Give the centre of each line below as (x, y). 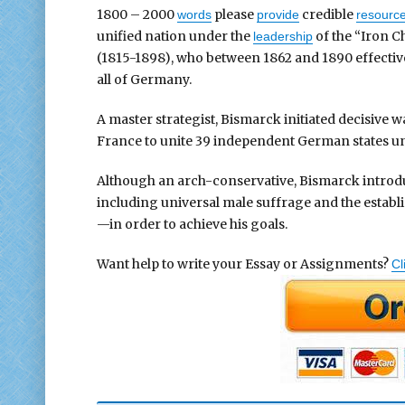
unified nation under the (174, 36)
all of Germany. (144, 79)
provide (278, 14)
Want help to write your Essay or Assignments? (244, 264)
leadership (283, 36)
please (234, 14)
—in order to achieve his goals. (192, 224)
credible (327, 14)
